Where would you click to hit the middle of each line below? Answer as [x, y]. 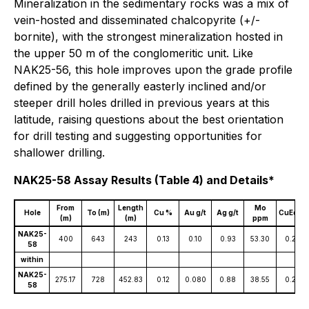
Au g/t [195, 212]
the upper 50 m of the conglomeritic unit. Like [133, 53]
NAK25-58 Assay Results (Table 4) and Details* [144, 180]
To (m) [98, 212]
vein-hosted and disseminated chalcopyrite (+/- [137, 20]
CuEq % [292, 212]
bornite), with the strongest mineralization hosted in [148, 37]
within [32, 259]
